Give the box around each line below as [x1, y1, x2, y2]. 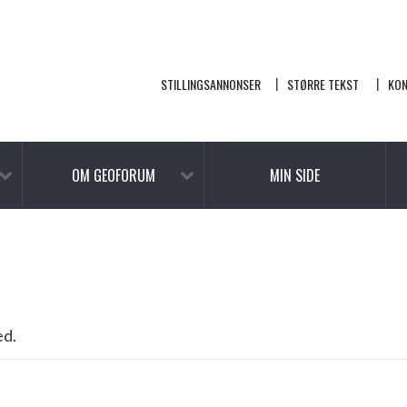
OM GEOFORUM [71, 164, 155, 186]
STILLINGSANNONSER [161, 74, 261, 94]
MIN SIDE [270, 164, 320, 186]
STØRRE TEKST [287, 74, 359, 94]
